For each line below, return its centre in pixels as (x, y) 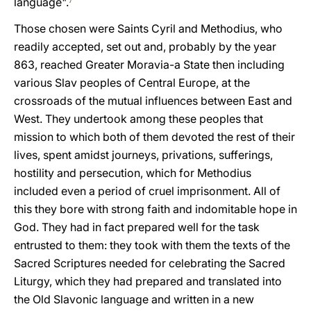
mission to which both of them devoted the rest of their (154, 137)
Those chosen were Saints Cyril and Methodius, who (148, 28)
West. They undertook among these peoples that (138, 119)
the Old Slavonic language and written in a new (134, 299)
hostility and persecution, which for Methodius (133, 173)
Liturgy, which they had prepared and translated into (148, 281)
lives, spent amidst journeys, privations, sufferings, (143, 155)
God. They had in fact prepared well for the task (137, 227)
